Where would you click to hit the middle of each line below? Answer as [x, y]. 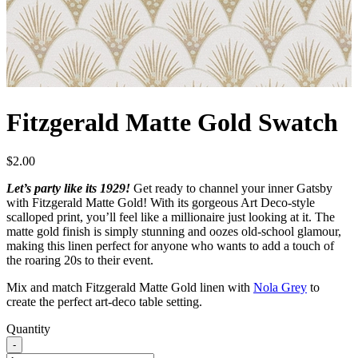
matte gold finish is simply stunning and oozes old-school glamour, [174, 232]
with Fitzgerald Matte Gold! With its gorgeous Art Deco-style [161, 203]
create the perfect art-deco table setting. [104, 302]
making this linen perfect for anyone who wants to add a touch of [170, 246]
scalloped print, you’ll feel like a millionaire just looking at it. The [171, 217]
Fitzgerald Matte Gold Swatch [172, 122]
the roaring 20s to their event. [80, 261]
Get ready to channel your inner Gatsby [231, 189]
